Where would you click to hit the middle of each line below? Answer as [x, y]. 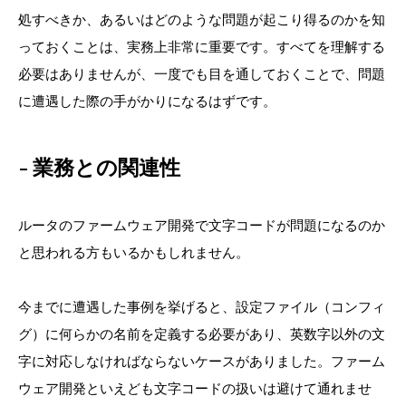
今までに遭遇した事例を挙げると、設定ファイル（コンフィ [202, 306]
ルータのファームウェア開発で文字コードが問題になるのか [202, 225]
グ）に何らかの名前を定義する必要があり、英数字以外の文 [202, 333]
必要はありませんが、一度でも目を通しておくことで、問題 [202, 73]
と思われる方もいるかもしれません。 [134, 252]
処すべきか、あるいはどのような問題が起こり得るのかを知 [202, 19]
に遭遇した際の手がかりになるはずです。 [147, 101]
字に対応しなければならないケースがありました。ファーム [202, 361]
